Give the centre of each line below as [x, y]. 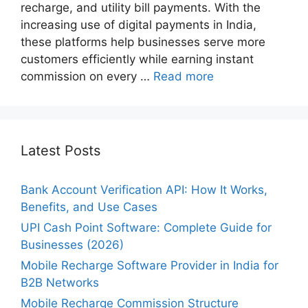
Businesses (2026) [72, 244]
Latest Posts [60, 150]
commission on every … [87, 76]
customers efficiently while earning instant [137, 59]
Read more [184, 76]
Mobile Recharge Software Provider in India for [150, 265]
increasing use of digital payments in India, [139, 24]
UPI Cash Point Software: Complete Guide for [146, 227]
